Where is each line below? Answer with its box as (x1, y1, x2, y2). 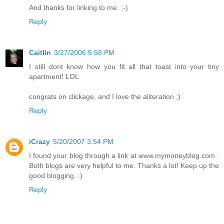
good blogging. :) (29, 171, 82, 180)
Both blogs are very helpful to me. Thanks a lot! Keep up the (29, 161, 219, 170)
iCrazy (29, 137, 50, 146)
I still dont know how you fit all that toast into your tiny (29, 62, 219, 71)
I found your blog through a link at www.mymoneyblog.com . (29, 151, 219, 160)
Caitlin (29, 48, 51, 57)
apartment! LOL (29, 72, 79, 81)
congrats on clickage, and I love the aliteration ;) (29, 92, 180, 101)
